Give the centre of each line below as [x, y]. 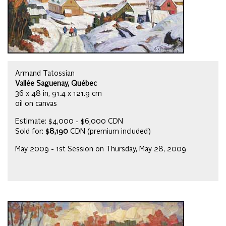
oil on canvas [36, 104]
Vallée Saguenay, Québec [56, 84]
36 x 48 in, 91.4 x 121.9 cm [59, 94]
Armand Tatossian [45, 74]
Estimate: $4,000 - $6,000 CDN [69, 122]
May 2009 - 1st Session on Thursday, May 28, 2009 [101, 150]
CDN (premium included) [109, 132]
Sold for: [30, 132]
